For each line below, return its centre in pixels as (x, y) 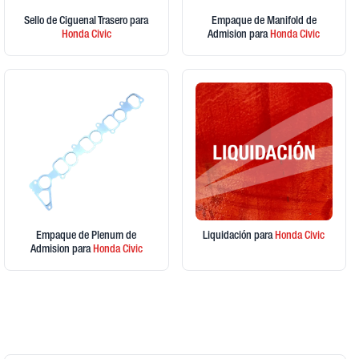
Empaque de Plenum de (87, 236)
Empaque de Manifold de (264, 22)
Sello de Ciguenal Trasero (77, 22)
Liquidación (229, 236)
